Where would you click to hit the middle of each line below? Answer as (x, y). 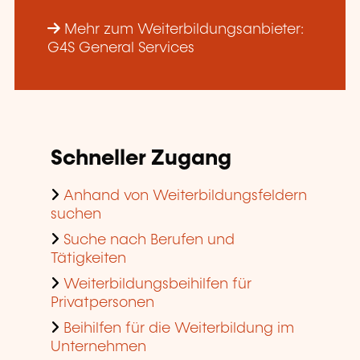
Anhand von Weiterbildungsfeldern (185, 196)
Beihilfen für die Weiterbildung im (179, 328)
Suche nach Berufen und (149, 240)
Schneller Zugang (141, 158)
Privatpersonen (102, 303)
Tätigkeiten (88, 258)
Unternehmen (98, 347)
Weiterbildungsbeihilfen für (157, 284)
